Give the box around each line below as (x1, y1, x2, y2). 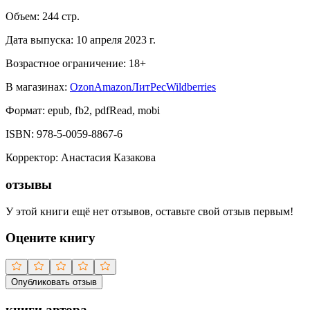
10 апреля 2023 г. (76, 34, 156, 46)
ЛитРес (131, 81, 166, 93)
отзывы (6, 176, 52, 192)
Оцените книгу (6, 230, 95, 246)
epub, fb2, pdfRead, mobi (48, 104, 160, 117)
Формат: (6, 104, 45, 117)
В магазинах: (6, 81, 67, 93)
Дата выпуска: (6, 34, 73, 46)
